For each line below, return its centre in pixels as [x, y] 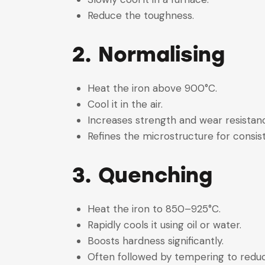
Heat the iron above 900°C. [155, 88]
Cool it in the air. [128, 104]
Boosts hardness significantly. [158, 241]
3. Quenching [142, 175]
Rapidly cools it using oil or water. [167, 225]
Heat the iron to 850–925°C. [157, 209]
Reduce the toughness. [140, 15]
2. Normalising [152, 54]
